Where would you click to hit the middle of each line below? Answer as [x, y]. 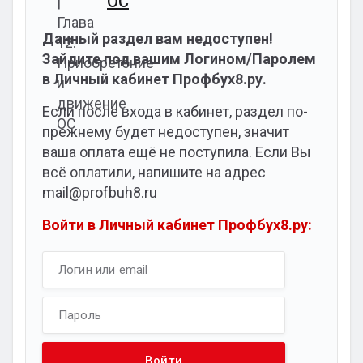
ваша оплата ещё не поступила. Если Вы [177, 152]
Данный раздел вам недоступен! [158, 38]
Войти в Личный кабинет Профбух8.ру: [177, 225]
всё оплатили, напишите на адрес [154, 172]
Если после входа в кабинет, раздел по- [175, 111]
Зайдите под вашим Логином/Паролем [179, 59]
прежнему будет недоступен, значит [166, 132]
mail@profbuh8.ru [100, 192]
